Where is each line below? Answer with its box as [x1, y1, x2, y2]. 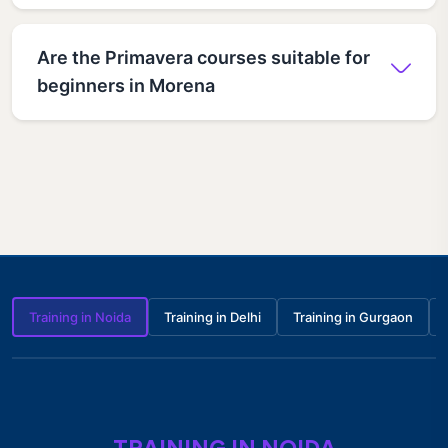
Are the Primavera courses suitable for [37, 46, 370, 68]
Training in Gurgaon [293, 308, 413, 325]
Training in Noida [29, 308, 131, 325]
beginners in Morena [37, 74, 215, 96]
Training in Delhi [164, 308, 261, 325]
